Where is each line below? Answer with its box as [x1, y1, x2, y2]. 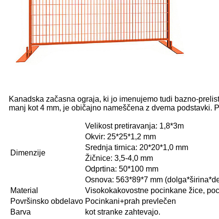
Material [10, 186, 38, 195]
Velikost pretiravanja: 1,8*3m [85, 121, 184, 130]
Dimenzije [10, 148, 45, 157]
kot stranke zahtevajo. [85, 207, 160, 216]
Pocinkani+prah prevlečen [85, 197, 176, 205]
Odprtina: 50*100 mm [85, 164, 158, 173]
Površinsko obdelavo [10, 197, 83, 205]
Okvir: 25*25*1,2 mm [85, 132, 156, 141]
